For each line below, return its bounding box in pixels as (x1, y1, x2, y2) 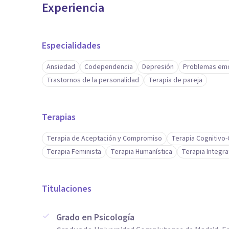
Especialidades (42, 39, 101, 52)
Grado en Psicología (56, 211, 134, 224)
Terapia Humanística (110, 147, 172, 157)
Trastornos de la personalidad (47, 75, 139, 85)
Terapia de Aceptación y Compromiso (47, 133, 162, 144)
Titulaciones (42, 182, 91, 195)
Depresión (142, 62, 174, 72)
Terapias (42, 111, 76, 124)
